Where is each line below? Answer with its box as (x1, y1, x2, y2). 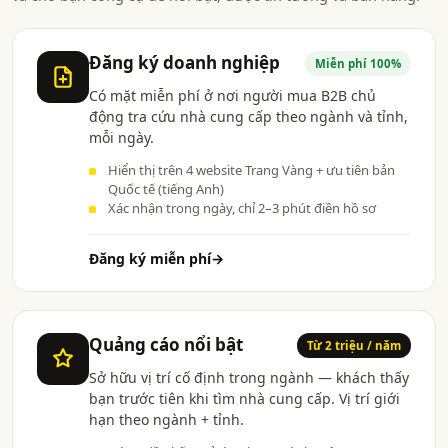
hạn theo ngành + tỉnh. (89, 409, 244, 429)
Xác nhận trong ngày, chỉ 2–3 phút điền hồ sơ (108, 198, 376, 217)
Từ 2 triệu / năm (307, 337, 401, 353)
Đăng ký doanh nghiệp (89, 51, 280, 74)
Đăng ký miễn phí (89, 248, 211, 268)
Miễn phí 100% (315, 55, 401, 71)
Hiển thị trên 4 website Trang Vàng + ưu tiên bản (108, 160, 395, 179)
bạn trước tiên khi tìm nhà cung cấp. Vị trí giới (89, 388, 400, 408)
